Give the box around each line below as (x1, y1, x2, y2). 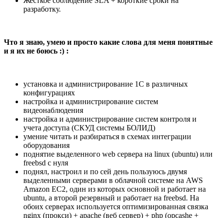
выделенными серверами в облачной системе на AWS (23, 176, 203, 185)
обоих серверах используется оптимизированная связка (23, 202, 208, 211)
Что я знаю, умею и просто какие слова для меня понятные (4, 38, 213, 47)
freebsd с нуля (23, 159, 68, 167)
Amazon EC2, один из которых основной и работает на (23, 185, 206, 194)
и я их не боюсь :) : (4, 47, 69, 55)
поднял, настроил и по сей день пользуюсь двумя (23, 167, 187, 176)
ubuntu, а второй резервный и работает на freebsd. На (23, 194, 199, 202)
